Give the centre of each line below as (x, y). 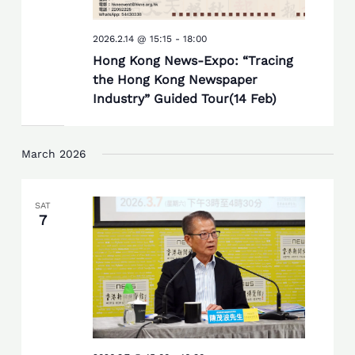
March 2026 (54, 154)
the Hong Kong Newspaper (175, 80)
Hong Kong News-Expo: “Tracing (193, 61)
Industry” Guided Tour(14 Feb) (184, 99)
